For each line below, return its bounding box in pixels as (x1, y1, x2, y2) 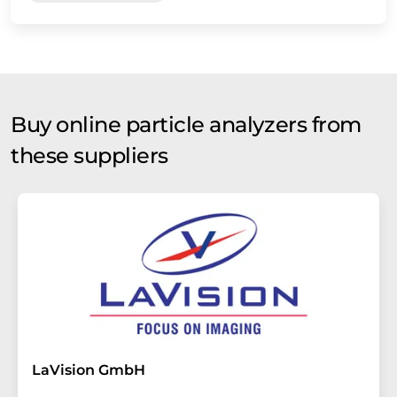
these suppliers (11, 142, 168, 168)
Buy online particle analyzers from (11, 111, 362, 137)
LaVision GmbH (32, 361, 145, 378)
